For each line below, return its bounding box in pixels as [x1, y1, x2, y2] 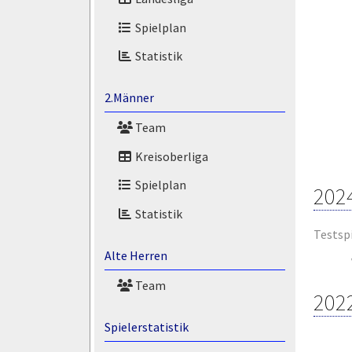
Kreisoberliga [132, 148, 208, 164]
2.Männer [104, 90, 154, 106]
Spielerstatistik [104, 318, 189, 335]
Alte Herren [104, 247, 167, 263]
